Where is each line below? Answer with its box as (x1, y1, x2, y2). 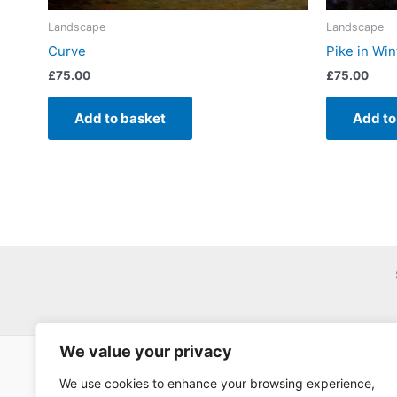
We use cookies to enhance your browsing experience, (59, 376, 375, 391)
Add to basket (74, 109, 166, 127)
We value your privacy (59, 342, 232, 361)
